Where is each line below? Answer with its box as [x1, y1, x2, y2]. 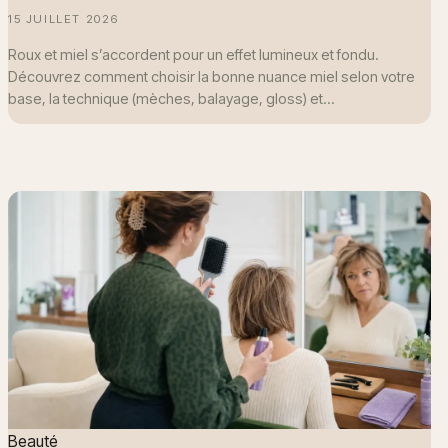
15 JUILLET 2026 [8, 12, 119, 27]
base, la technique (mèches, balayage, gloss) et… [8, 89, 335, 107]
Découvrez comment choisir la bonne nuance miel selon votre [8, 67, 415, 85]
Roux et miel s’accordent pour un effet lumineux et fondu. [8, 45, 379, 63]
